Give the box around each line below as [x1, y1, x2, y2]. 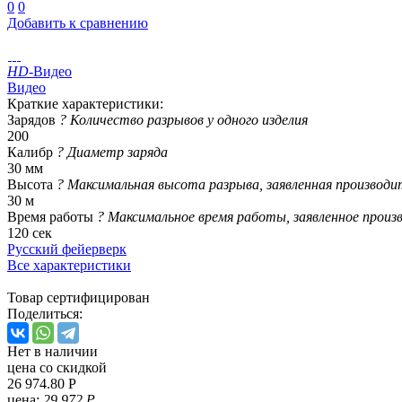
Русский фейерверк [7, 240, 127, 257]
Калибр [7, 144, 57, 160]
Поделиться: [7, 305, 83, 321]
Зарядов [7, 111, 59, 127]
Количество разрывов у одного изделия [70, 111, 308, 127]
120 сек [7, 224, 52, 240]
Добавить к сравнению [7, 14, 148, 31]
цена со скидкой [7, 359, 107, 375]
